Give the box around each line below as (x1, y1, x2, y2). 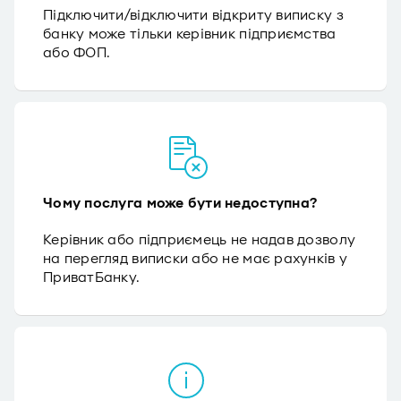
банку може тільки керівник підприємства (43, 26, 337, 42)
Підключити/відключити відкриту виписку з (43, 7, 344, 23)
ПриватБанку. (43, 269, 141, 286)
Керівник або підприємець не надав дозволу (43, 232, 356, 248)
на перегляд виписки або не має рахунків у (43, 251, 348, 267)
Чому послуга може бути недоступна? (43, 195, 318, 211)
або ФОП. (43, 45, 111, 61)
